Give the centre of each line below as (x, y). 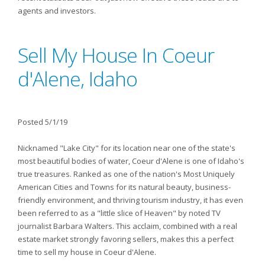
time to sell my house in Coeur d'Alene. (87, 252)
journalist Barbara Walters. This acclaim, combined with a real (127, 226)
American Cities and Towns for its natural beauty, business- (124, 187)
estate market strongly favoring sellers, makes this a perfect (126, 239)
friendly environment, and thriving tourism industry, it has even (130, 200)
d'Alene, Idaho (77, 79)
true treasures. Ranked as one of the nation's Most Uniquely (126, 174)
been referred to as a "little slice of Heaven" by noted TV (119, 213)
